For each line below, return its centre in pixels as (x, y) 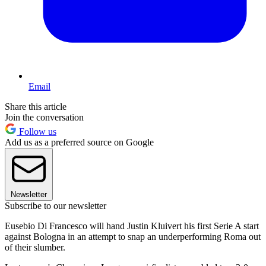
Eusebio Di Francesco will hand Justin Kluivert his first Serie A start (132, 226)
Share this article (36, 107)
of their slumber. (35, 248)
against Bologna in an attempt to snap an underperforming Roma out (133, 237)
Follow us (37, 132)
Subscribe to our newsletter (56, 206)
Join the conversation (44, 118)
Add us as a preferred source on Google (79, 142)
